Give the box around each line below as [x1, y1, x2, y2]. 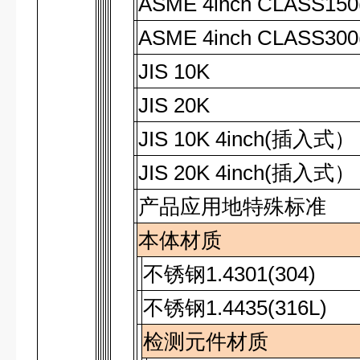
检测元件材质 [143, 329, 269, 354]
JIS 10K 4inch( [138, 127, 272, 151]
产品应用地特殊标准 [138, 194, 327, 219]
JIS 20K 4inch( [138, 161, 272, 185]
